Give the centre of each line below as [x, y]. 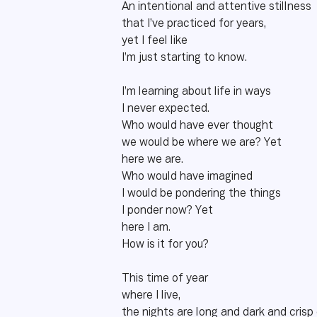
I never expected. [167, 109]
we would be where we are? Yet [203, 143]
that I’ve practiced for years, [195, 24]
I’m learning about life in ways [198, 92]
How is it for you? [165, 245]
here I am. [148, 228]
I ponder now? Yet [167, 211]
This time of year [165, 279]
